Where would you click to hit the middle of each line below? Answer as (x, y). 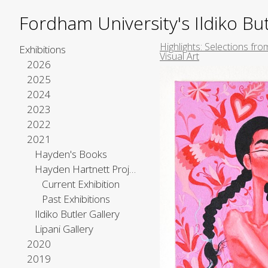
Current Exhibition (81, 184)
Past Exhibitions (76, 199)
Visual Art (179, 56)
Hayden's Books (71, 154)
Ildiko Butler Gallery (77, 214)
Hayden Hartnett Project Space (132, 169)
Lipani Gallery (64, 229)
